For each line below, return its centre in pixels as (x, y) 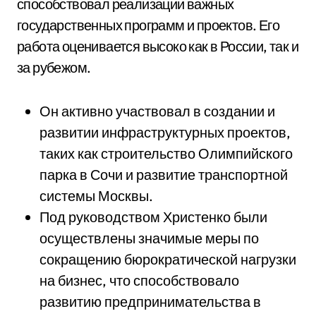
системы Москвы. (96, 196)
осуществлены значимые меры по (149, 238)
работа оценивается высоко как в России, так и (158, 46)
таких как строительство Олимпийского (166, 153)
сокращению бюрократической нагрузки (168, 259)
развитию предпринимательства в (150, 302)
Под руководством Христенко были (153, 217)
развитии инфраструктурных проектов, (165, 132)
